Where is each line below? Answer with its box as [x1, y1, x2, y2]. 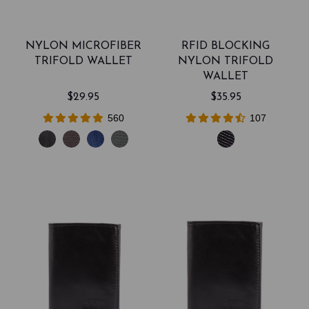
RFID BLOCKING [181, 40, 270, 52]
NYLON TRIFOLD [178, 55, 274, 67]
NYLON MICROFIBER [25, 40, 141, 52]
